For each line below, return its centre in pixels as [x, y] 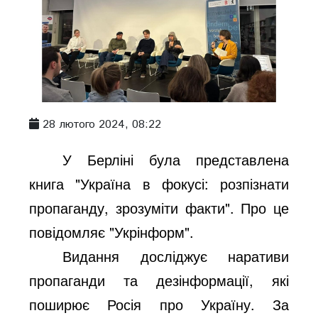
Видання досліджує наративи [176, 256]
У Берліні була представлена [176, 159]
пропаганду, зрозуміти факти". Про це [159, 207]
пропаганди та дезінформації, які [159, 280]
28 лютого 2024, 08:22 [102, 124]
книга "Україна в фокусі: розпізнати [159, 183]
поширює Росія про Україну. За [159, 304]
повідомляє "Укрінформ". [112, 231]
